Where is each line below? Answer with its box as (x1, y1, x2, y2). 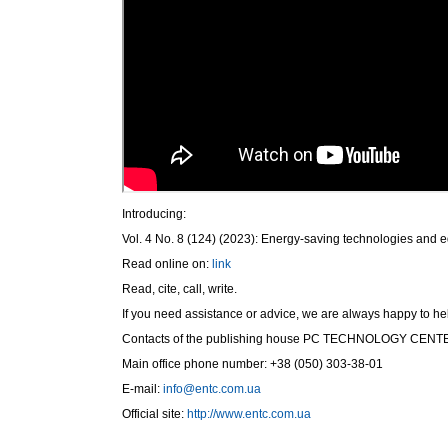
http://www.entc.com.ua (187, 407, 311, 421)
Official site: (122, 407, 187, 421)
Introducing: (122, 207, 186, 221)
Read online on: (122, 257, 212, 271)
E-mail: (122, 382, 163, 396)
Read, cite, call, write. (122, 282, 237, 296)
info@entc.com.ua (163, 382, 261, 396)
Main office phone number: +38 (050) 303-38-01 (122, 357, 383, 371)
